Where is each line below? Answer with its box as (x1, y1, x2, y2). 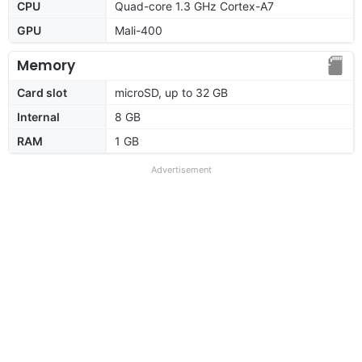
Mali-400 (115, 23, 162, 37)
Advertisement (150, 163, 212, 175)
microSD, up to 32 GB (115, 85, 228, 99)
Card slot (17, 85, 67, 99)
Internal (17, 109, 60, 124)
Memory (17, 55, 75, 75)
